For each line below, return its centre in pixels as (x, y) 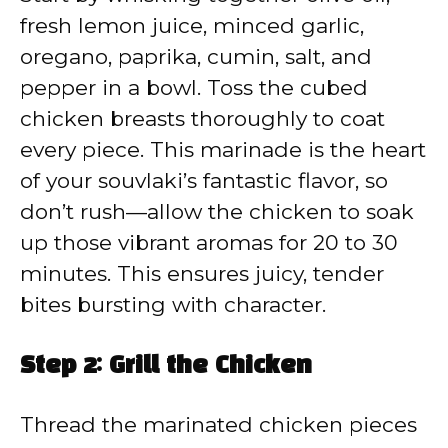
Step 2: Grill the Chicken (166, 366)
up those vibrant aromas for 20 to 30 (209, 243)
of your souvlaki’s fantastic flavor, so (204, 181)
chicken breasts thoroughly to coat (202, 119)
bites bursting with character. (173, 305)
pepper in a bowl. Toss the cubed (194, 88)
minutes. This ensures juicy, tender (202, 274)
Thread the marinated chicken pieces (218, 424)
